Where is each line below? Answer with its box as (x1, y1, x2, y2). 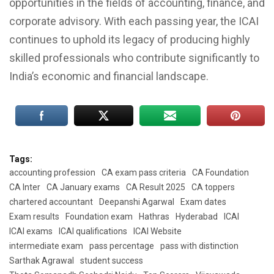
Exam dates (180, 196, 226, 207)
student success (80, 255, 143, 265)
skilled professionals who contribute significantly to (9, 51, 259, 64)
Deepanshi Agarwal (99, 196, 174, 207)
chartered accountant (9, 196, 93, 207)
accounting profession (9, 167, 95, 177)
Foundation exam (65, 211, 133, 221)
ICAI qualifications (59, 226, 127, 236)
